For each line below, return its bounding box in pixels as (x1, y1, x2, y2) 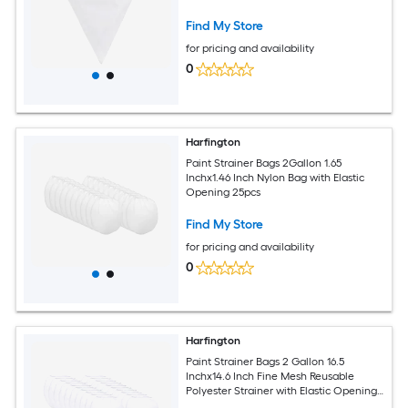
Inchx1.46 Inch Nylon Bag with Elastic (186, 170, 365, 184)
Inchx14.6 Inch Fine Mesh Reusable (186, 369, 355, 382)
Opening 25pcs (186, 185, 261, 199)
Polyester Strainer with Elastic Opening (186, 383, 378, 397)
